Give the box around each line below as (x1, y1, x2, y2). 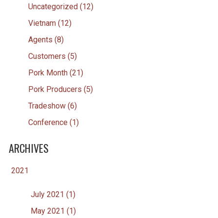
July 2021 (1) (30, 189, 75, 199)
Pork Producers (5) (28, 84, 93, 94)
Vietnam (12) (28, 18, 72, 28)
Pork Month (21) (28, 68, 83, 77)
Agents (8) (28, 35, 64, 44)
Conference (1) (28, 117, 79, 127)
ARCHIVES (8, 140, 49, 156)
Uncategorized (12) (28, 1, 93, 11)
